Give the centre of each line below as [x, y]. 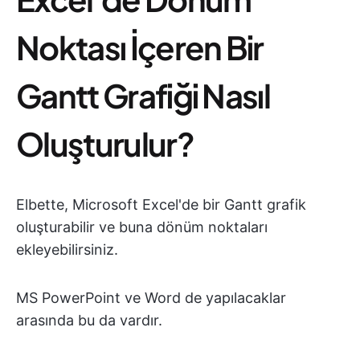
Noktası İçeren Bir [140, 47]
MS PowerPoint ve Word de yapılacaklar [151, 297]
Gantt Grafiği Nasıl [143, 95]
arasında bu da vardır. [89, 320]
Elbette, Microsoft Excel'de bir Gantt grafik [161, 204]
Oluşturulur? [105, 143]
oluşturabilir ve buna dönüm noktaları [142, 227]
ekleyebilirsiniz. [67, 249]
